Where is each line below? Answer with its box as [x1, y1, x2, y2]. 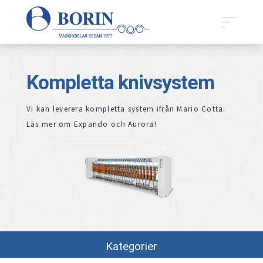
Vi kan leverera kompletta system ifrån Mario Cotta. [26, 104, 226, 114]
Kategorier [106, 240, 157, 253]
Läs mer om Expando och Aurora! [26, 119, 157, 130]
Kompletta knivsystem [26, 71, 214, 94]
